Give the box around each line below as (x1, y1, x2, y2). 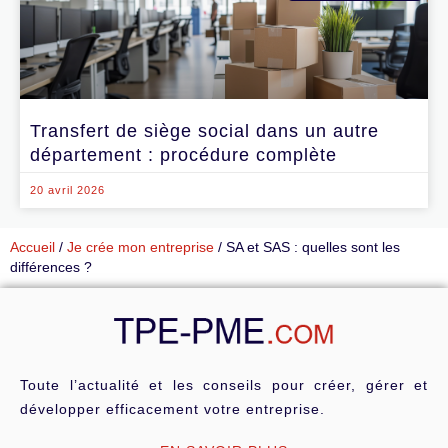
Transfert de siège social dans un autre (30, 121, 379, 142)
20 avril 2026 (30, 184, 105, 197)
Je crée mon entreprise (67, 240, 214, 256)
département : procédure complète (30, 145, 337, 166)
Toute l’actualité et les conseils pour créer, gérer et (20, 376, 428, 393)
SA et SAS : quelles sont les (226, 240, 400, 256)
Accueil (10, 240, 55, 256)
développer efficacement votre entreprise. (20, 400, 325, 417)
